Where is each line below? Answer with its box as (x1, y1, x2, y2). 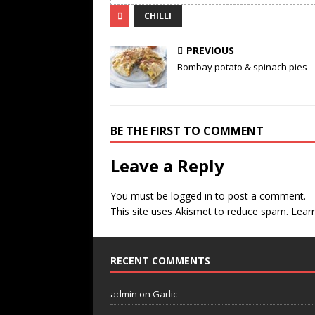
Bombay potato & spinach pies (177, 60, 307, 73)
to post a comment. (212, 188, 306, 202)
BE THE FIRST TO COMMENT (110, 122, 264, 139)
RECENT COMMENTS (110, 253, 210, 267)
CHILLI (144, 9, 172, 22)
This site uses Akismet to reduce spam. (110, 204, 291, 218)
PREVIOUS (186, 43, 234, 57)
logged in (171, 188, 212, 202)
